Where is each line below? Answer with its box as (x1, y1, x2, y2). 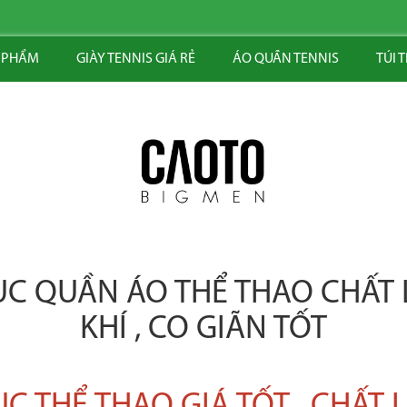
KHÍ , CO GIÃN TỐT (80, 313, 327, 346)
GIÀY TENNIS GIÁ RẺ (75, 52, 195, 66)
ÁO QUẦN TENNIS (232, 52, 339, 66)
